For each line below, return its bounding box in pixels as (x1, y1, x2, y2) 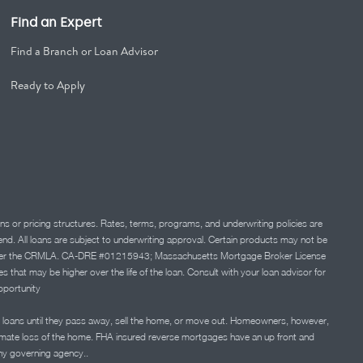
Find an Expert (11, 15, 103, 30)
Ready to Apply (11, 77, 86, 93)
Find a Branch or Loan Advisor (11, 43, 159, 59)
